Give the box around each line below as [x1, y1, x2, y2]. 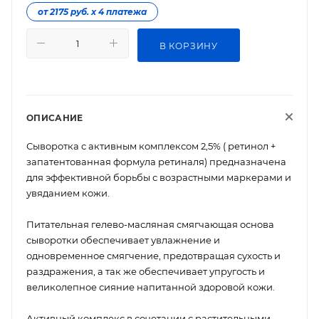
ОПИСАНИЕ [26, 112, 83, 123]
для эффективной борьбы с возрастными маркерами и [26, 171, 291, 183]
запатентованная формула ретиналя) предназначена [26, 155, 286, 167]
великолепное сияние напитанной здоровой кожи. [26, 281, 275, 293]
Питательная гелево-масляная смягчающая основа [26, 218, 274, 230]
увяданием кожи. [26, 187, 110, 199]
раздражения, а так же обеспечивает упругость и [26, 265, 265, 277]
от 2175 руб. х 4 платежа [38, 6, 147, 17]
